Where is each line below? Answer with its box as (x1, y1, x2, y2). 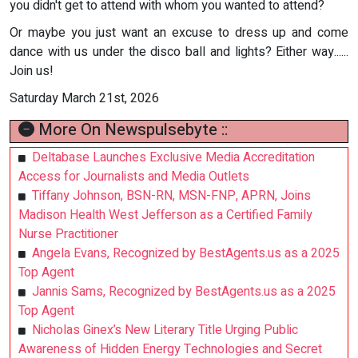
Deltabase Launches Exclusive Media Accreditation (32, 148, 315, 168)
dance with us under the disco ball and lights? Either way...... (10, 42, 348, 62)
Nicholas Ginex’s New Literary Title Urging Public (32, 320, 298, 340)
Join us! (10, 62, 57, 82)
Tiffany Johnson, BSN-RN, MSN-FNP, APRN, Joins (32, 186, 311, 206)
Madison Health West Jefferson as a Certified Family (18, 205, 312, 225)
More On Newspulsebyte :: (34, 118, 228, 142)
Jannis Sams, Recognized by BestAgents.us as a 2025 (32, 282, 336, 302)
